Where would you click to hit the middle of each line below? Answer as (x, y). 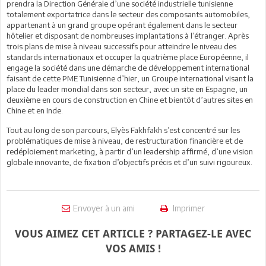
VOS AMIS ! (133, 248)
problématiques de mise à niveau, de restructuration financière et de (125, 140)
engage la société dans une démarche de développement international (128, 67)
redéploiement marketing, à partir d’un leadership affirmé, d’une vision (130, 151)
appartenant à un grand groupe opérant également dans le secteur (122, 25)
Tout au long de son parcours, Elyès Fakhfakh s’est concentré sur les (123, 130)
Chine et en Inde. (35, 110)
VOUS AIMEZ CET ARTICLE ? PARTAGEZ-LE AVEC (133, 233)
